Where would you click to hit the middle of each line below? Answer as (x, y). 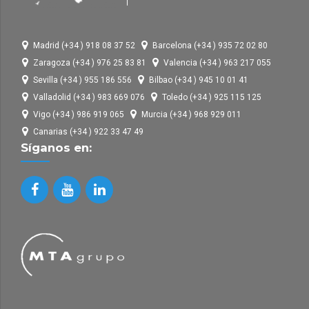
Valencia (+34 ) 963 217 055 (217, 63)
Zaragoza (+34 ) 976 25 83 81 (90, 63)
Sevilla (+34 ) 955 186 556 (82, 80)
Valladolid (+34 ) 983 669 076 (89, 98)
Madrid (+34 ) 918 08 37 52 (84, 46)
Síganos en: (56, 148)
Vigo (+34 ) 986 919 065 (79, 115)
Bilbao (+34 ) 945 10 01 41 (199, 80)
